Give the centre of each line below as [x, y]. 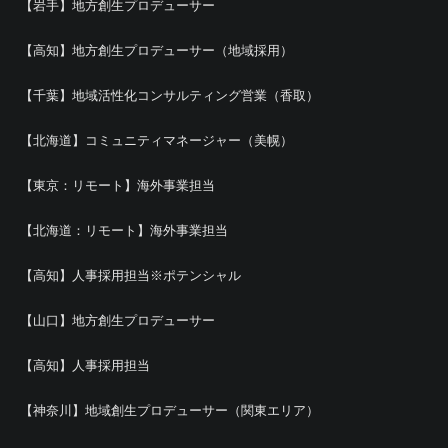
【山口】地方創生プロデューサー [117, 320]
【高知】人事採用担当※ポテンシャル [130, 275]
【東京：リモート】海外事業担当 [117, 185]
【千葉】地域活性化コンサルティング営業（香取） [169, 95]
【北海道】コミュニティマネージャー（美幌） [156, 140]
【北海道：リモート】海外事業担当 [124, 230]
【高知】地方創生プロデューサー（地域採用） [156, 50]
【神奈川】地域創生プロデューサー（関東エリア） [169, 410]
